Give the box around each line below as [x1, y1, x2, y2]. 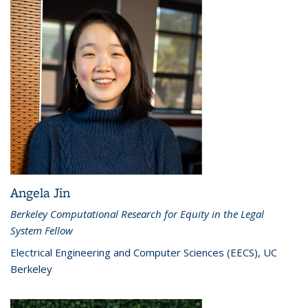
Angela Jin [10, 184, 70, 202]
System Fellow [10, 223, 73, 238]
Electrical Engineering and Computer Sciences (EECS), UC [10, 245, 277, 260]
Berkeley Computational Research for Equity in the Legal [10, 207, 264, 221]
